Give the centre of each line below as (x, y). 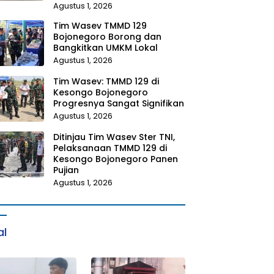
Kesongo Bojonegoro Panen (115, 159)
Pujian (66, 170)
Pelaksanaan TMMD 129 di (110, 148)
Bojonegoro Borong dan (107, 36)
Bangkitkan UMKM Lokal (105, 47)
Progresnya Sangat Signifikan (118, 103)
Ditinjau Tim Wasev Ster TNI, (114, 137)
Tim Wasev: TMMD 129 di (106, 81)
